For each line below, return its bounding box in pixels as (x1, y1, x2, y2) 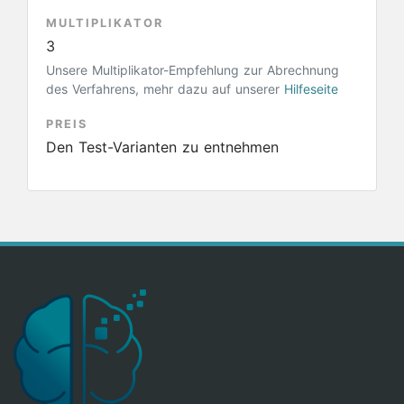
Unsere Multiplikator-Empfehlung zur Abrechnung (46, 62, 339, 78)
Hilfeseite (284, 81, 338, 96)
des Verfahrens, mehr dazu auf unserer (46, 81, 284, 96)
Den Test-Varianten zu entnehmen (46, 138, 280, 156)
